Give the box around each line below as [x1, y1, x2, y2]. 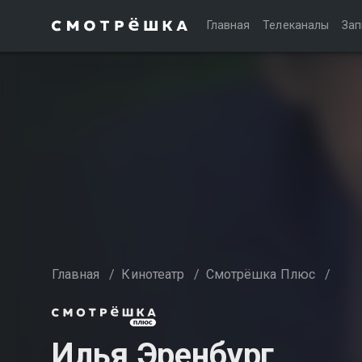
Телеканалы [263, 19, 329, 32]
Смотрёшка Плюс [206, 267, 315, 282]
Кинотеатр [121, 267, 184, 282]
